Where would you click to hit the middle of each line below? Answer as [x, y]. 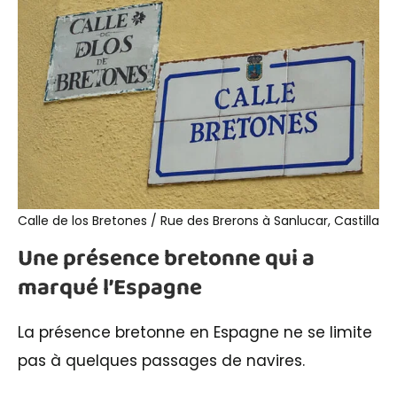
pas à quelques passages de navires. [161, 360]
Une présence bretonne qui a [166, 258]
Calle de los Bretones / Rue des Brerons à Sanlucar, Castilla [198, 220]
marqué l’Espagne [110, 288]
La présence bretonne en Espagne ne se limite [195, 332]
